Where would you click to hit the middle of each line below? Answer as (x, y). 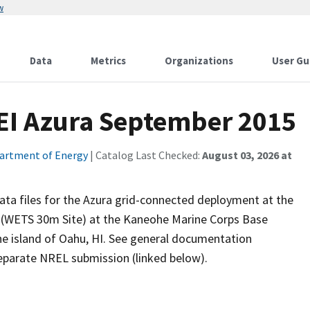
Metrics (108, 61)
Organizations (199, 61)
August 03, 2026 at (247, 155)
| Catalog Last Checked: (145, 155)
